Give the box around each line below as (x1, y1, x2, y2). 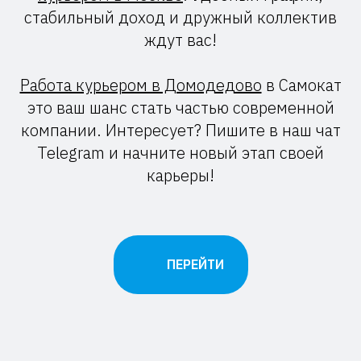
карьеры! (147, 164, 214, 186)
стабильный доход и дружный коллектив (24, 6, 337, 28)
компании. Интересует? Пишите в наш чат (20, 118, 341, 141)
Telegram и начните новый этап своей (37, 141, 324, 164)
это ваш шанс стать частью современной (27, 96, 334, 118)
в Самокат (261, 73, 342, 96)
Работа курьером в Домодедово (19, 73, 262, 96)
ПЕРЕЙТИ (166, 256, 224, 273)
